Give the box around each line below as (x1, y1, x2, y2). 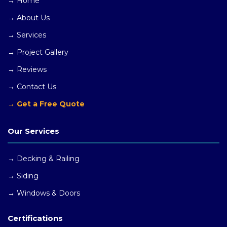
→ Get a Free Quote (8, 99, 85, 109)
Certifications (8, 213, 63, 223)
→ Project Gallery (8, 48, 68, 57)
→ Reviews (8, 65, 47, 74)
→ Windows (8, 188, 52, 198)
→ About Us (8, 13, 50, 23)
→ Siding (8, 171, 39, 181)
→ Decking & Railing (8, 154, 80, 164)
